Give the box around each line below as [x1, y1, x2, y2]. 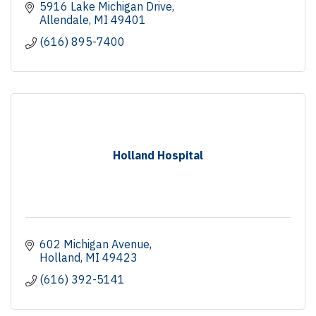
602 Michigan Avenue [39, 236, 150, 251]
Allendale [39, 12, 89, 27]
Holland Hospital [113, 147, 203, 162]
